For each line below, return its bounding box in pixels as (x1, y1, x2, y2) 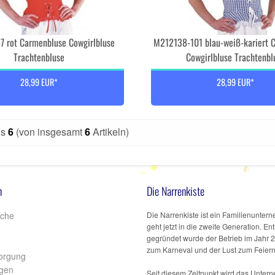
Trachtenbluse (14, 50, 65, 64)
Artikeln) (90, 125, 129, 139)
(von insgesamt (14, 125, 85, 139)
